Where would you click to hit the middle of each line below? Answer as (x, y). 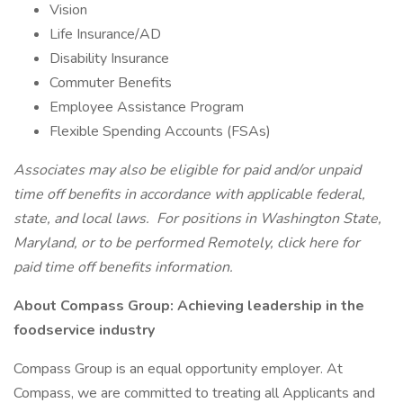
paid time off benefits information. (123, 267)
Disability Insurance (109, 58)
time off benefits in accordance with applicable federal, (189, 194)
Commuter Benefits (111, 83)
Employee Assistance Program (147, 107)
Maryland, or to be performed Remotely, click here (178, 243)
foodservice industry (84, 330)
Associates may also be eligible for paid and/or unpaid (187, 170)
